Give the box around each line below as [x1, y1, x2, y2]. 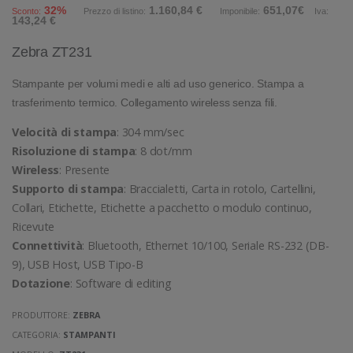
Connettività [12, 237, 83, 253]
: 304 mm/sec [117, 124, 184, 139]
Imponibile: [220, 6, 260, 17]
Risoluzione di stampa [12, 143, 136, 158]
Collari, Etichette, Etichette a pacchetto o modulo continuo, [12, 199, 313, 215]
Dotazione [12, 275, 71, 291]
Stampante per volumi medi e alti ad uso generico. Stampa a [12, 77, 304, 91]
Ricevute [12, 218, 55, 234]
